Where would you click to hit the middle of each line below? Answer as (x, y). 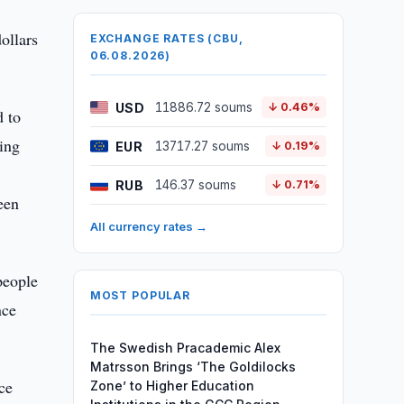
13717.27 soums (202, 146)
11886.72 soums (203, 107)
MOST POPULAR (140, 295)
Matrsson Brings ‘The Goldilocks (193, 367)
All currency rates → (148, 226)
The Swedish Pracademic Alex (185, 348)
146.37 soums (195, 185)
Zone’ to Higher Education (172, 386)
